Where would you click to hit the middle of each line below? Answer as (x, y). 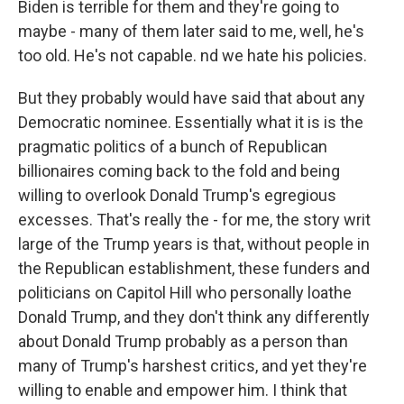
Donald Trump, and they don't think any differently (194, 317)
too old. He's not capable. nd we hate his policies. (193, 55)
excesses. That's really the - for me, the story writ (194, 220)
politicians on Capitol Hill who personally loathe (185, 293)
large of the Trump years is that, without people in (194, 244)
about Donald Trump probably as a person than (183, 341)
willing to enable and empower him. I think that (183, 390)
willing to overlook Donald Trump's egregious (177, 195)
